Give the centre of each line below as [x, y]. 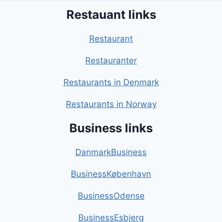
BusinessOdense [111, 196]
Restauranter [111, 61]
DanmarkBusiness [111, 152]
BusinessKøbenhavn [111, 174]
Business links [111, 128]
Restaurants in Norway [111, 104]
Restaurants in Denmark [111, 83]
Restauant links [111, 15]
